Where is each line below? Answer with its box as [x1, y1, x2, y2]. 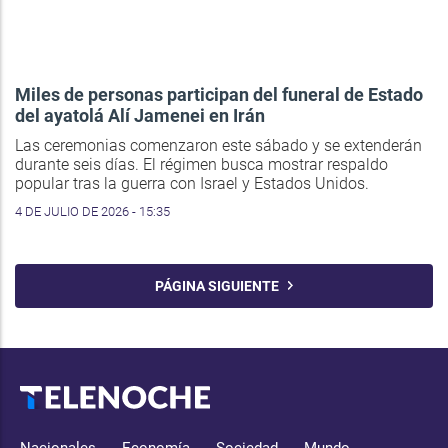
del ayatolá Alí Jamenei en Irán [15, 104, 265, 126]
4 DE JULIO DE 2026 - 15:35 [15, 203, 170, 219]
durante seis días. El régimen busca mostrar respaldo [15, 154, 388, 174]
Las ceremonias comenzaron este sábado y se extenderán [15, 135, 422, 155]
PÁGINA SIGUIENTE [154, 277, 288, 294]
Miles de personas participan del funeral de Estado [15, 83, 423, 105]
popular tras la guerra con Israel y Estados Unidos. [15, 173, 369, 193]
